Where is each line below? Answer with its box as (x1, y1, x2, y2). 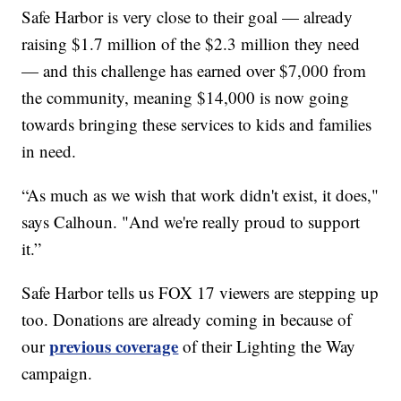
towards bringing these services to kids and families (21, 112, 372, 135)
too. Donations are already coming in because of (21, 307, 353, 330)
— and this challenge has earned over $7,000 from (21, 58, 367, 81)
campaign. (21, 361, 93, 384)
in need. (21, 139, 77, 162)
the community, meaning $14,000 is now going (21, 85, 350, 108)
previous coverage (49, 333, 179, 358)
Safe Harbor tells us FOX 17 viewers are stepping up (21, 280, 380, 303)
